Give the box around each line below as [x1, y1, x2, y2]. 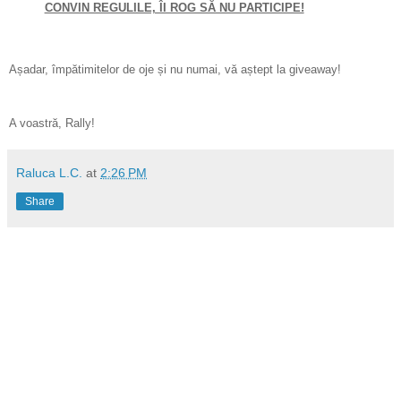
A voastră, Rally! [9, 115, 95, 130]
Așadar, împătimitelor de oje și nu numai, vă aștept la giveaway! [9, 62, 341, 76]
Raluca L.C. [16, 165, 82, 180]
